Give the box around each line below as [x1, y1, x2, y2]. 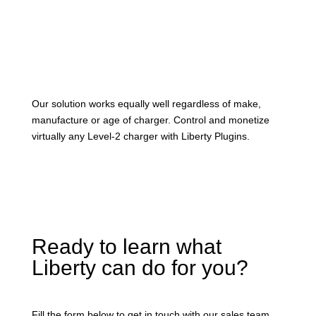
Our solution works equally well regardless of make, [31, 98, 261, 110]
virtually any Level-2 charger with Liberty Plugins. [31, 130, 250, 142]
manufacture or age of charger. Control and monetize [31, 114, 269, 126]
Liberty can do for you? [31, 256, 248, 280]
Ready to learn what [31, 235, 221, 259]
